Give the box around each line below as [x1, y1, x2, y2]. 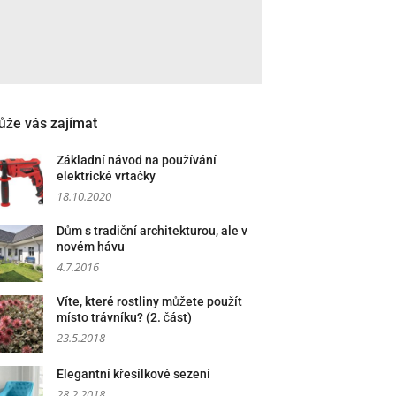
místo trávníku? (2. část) [57, 310, 192, 324]
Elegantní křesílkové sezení [57, 367, 210, 381]
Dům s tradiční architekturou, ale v [57, 224, 247, 238]
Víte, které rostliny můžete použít [57, 294, 242, 308]
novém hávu [57, 240, 125, 254]
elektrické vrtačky [57, 169, 156, 183]
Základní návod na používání [57, 153, 217, 167]
